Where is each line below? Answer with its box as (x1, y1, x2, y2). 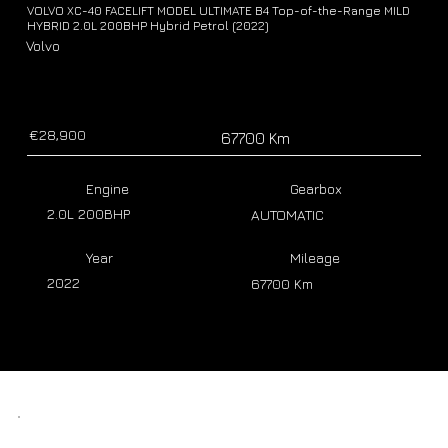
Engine (86, 180, 130, 197)
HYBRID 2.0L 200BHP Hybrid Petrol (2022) (26, 18, 269, 34)
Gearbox (290, 181, 343, 198)
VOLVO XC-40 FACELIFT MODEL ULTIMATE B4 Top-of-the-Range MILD (26, 3, 410, 19)
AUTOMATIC (251, 207, 325, 224)
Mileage (290, 250, 341, 267)
